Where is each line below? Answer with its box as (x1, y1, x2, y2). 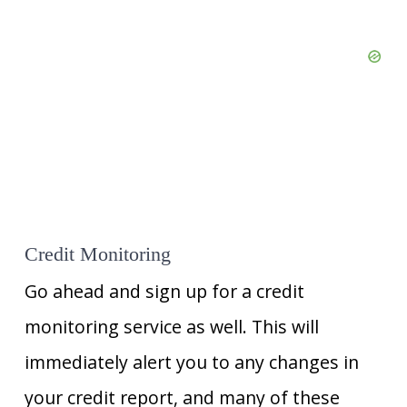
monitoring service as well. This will (24, 314, 319, 340)
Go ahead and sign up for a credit (24, 279, 304, 304)
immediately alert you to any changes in (24, 350, 359, 375)
